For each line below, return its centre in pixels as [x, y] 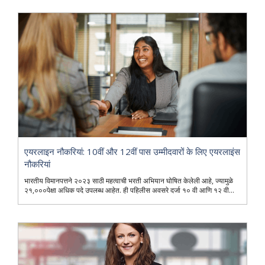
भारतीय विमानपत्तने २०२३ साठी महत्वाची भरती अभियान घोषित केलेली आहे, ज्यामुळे [129, 180]
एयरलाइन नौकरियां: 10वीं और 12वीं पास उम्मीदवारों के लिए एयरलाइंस [132, 151]
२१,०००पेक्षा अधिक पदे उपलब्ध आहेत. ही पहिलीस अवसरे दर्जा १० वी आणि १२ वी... [129, 190]
